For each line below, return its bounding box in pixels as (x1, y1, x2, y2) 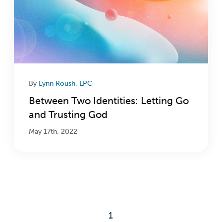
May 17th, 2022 (29, 127, 78, 136)
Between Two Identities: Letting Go (29, 95, 189, 107)
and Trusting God (29, 109, 108, 121)
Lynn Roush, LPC (39, 79, 93, 88)
